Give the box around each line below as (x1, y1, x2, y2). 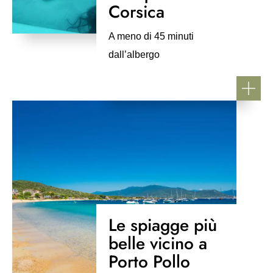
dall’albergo (108, 49, 160, 60)
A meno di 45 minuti (108, 31, 194, 41)
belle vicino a (108, 231, 207, 256)
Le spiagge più (108, 213, 217, 238)
